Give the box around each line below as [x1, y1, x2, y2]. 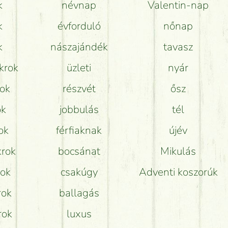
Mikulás [160, 144, 196, 159]
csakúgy [60, 165, 98, 180]
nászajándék [50, 40, 108, 54]
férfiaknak [56, 123, 102, 138]
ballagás [59, 186, 99, 201]
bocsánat [58, 144, 100, 159]
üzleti [67, 61, 92, 75]
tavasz [163, 40, 193, 54]
